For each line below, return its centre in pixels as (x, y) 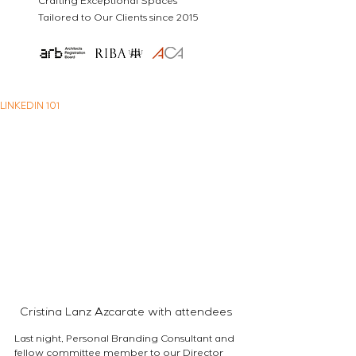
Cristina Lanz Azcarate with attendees (127, 313)
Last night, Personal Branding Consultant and (126, 340)
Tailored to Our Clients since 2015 (118, 19)
